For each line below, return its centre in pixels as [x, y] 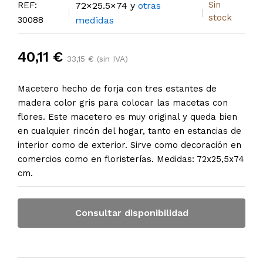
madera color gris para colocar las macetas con [123, 103]
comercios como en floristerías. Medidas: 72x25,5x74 [131, 159]
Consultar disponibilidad [131, 213]
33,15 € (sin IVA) [97, 59]
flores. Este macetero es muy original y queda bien [127, 117]
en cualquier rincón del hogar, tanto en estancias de [129, 131]
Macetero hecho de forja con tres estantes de [117, 89]
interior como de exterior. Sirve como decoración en [129, 145]
